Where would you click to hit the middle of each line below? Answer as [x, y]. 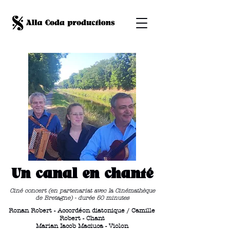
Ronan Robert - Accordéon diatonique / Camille [82, 210]
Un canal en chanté [82, 174]
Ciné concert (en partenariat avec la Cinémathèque [82, 190]
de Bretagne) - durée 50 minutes [82, 198]
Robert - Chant [82, 218]
